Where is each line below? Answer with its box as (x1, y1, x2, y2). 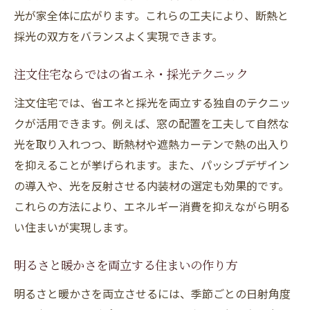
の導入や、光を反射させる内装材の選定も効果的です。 (14, 177, 289, 194)
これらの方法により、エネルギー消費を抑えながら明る (14, 198, 290, 215)
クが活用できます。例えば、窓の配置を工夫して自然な (14, 115, 289, 131)
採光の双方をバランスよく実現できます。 (14, 28, 223, 44)
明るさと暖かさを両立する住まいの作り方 (14, 261, 237, 273)
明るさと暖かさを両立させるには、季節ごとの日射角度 (14, 285, 291, 302)
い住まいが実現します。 (14, 219, 134, 235)
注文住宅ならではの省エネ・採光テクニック (14, 70, 248, 82)
